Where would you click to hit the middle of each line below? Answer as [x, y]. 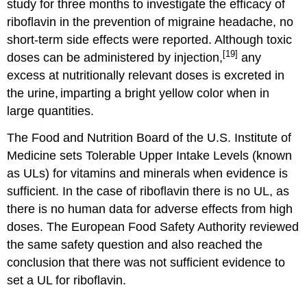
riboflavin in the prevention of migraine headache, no [150, 22]
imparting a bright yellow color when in [165, 94]
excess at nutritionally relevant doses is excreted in [146, 76]
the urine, [33, 94]
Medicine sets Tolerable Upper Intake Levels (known [150, 155]
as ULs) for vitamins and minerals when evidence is [148, 173]
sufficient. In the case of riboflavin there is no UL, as [148, 191]
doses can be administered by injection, [115, 58]
